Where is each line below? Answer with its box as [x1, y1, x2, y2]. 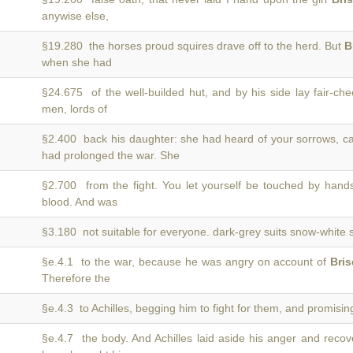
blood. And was [42, 195, 117, 208]
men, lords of [42, 102, 107, 115]
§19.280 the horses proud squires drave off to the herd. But [42, 39, 344, 52]
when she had [42, 56, 112, 69]
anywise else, [42, 9, 109, 22]
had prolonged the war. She [42, 149, 180, 162]
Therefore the [42, 272, 110, 284]
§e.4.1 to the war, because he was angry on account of [42, 255, 331, 268]
